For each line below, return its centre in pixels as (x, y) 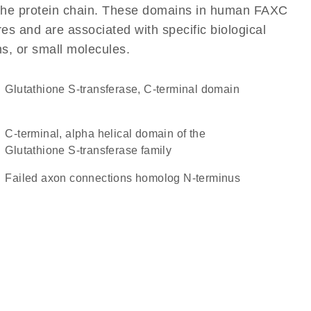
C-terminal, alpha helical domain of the (9, 134)
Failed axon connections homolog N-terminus (126, 178)
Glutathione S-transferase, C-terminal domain (126, 89)
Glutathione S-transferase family (89, 150)
